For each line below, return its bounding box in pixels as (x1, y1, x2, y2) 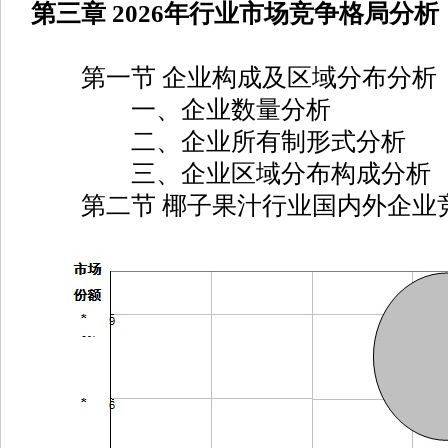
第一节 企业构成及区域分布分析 (31, 64, 437, 91)
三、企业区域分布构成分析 (31, 160, 431, 187)
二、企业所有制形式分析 (31, 128, 406, 155)
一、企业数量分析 (31, 96, 331, 123)
